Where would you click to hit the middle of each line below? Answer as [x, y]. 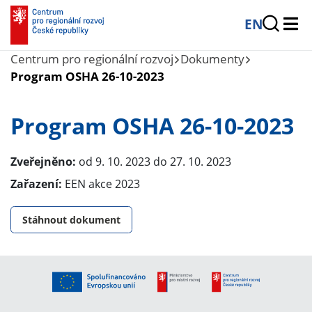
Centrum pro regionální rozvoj [92, 59]
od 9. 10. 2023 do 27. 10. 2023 [154, 162]
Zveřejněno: [43, 162]
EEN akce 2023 [101, 184]
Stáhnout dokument [71, 220]
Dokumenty [212, 59]
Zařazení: [36, 184]
